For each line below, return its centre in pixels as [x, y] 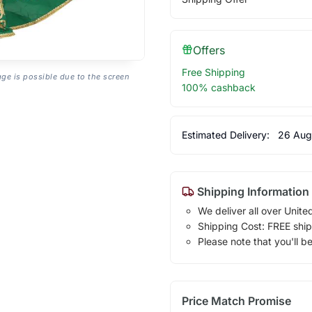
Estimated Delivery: [227, 134]
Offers [209, 50]
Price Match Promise [236, 301]
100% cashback [218, 87]
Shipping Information [251, 191]
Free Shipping [213, 72]
